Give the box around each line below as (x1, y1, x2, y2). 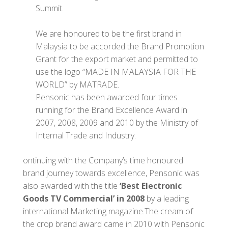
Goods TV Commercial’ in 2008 (23, 192, 145, 204)
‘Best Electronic (120, 180, 182, 191)
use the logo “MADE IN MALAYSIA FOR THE (36, 66, 196, 77)
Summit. (36, 2, 64, 14)
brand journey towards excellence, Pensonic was (23, 167, 199, 179)
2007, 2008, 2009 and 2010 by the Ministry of (36, 117, 198, 128)
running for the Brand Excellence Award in (36, 104, 187, 116)
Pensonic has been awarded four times (36, 91, 178, 103)
